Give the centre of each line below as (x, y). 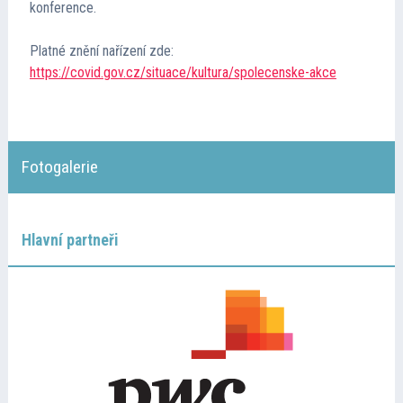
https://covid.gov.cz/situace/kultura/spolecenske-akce (183, 73)
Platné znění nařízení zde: (101, 51)
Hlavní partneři (69, 240)
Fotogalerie (59, 167)
